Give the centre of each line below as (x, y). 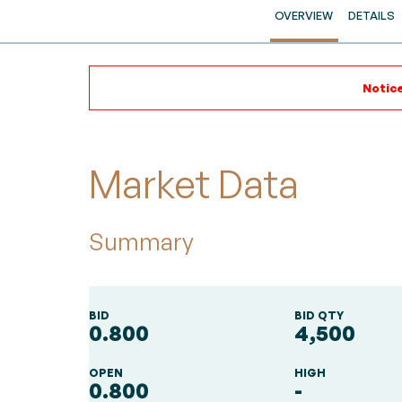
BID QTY (319, 315)
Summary (141, 241)
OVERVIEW (304, 15)
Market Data (194, 184)
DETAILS (372, 15)
